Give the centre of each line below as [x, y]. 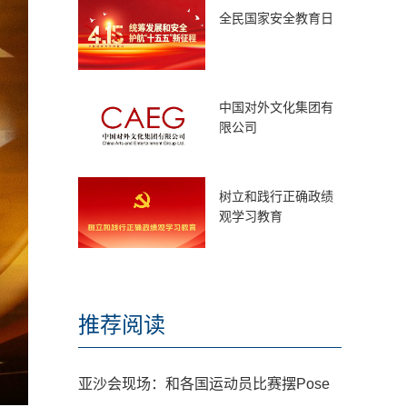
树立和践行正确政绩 [276, 196]
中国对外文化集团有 [276, 107]
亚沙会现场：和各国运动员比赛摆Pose [204, 384]
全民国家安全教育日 [276, 18]
